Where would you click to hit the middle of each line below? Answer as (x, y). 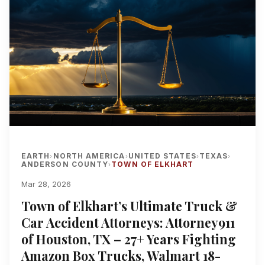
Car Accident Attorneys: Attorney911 (128, 222)
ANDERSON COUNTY (65, 164)
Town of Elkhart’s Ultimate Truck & (129, 206)
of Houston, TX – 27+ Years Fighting (129, 239)
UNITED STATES (162, 156)
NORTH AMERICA (89, 156)
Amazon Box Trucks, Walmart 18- (121, 255)
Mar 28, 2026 (46, 184)
